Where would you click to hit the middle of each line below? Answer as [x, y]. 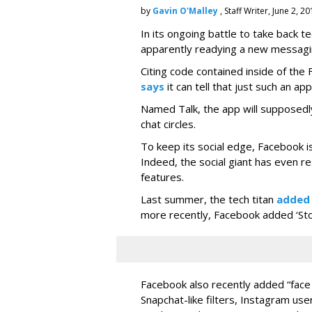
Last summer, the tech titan [209, 199]
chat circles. [168, 124]
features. [162, 177]
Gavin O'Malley [185, 11]
